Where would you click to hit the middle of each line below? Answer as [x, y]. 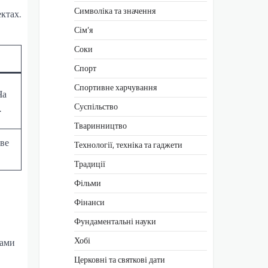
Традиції [90, 164]
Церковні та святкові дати [120, 259]
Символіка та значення [115, 10]
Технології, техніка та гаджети [128, 144]
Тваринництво [100, 125]
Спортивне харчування [115, 87]
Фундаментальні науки [115, 221]
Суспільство [96, 106]
